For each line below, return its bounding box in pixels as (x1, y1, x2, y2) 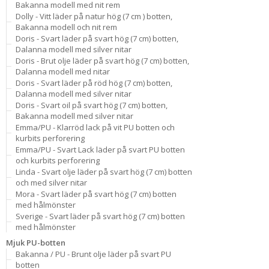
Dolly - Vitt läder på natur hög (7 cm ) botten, (16, 11, 172, 22)
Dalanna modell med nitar (16, 66, 110, 77)
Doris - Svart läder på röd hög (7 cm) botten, (16, 77, 172, 88)
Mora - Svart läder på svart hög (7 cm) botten (16, 189, 177, 199)
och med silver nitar (16, 177, 87, 188)
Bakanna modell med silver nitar (16, 110, 133, 121)
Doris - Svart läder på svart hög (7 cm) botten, (16, 33, 178, 44)
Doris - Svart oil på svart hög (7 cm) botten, (16, 100, 168, 110)
